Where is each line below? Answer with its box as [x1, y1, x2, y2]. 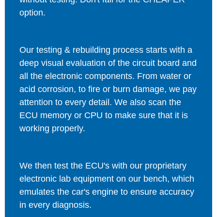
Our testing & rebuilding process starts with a [19, 45, 192, 55]
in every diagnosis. [19, 200, 92, 210]
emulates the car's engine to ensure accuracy [19, 186, 194, 197]
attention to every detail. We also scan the [19, 97, 181, 107]
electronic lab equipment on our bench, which [19, 173, 194, 184]
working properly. [19, 123, 85, 133]
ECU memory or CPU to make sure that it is [19, 110, 188, 120]
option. [19, 7, 46, 17]
